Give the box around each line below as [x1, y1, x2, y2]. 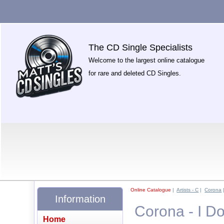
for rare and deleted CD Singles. [88, 69, 181, 77]
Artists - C [176, 187, 199, 192]
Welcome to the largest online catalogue [88, 56, 205, 64]
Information [54, 193, 105, 204]
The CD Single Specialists [88, 42, 193, 52]
